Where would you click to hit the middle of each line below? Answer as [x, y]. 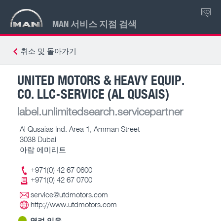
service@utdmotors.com [69, 194]
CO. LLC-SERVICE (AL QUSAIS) [93, 93]
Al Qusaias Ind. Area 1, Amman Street [80, 129]
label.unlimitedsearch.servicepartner [100, 111]
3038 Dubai [38, 139]
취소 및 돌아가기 [49, 51]
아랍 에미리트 [43, 149]
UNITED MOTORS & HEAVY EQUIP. [101, 79]
